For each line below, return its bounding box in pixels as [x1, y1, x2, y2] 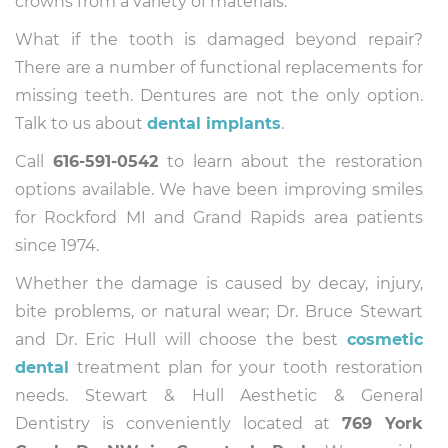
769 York [342, 414, 424, 433]
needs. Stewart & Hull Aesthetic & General [15, 386, 423, 405]
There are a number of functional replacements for [15, 58, 423, 77]
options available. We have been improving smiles [15, 180, 423, 199]
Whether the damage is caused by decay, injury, [15, 274, 423, 293]
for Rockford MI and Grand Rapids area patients [15, 208, 423, 227]
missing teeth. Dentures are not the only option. [15, 86, 423, 105]
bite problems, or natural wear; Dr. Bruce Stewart [15, 302, 423, 321]
